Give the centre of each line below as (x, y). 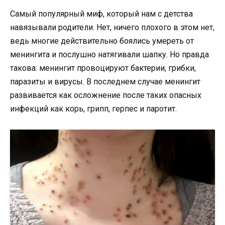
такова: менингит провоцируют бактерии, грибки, (103, 68)
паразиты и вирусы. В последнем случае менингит (105, 82)
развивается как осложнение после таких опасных (106, 95)
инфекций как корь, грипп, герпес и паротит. (93, 109)
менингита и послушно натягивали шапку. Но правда (109, 55)
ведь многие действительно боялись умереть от (102, 41)
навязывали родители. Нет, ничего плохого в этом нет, (112, 28)
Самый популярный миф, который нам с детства (101, 14)
